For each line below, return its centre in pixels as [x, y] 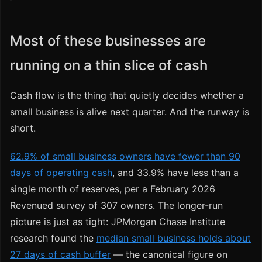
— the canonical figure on [169, 255]
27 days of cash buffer [60, 255]
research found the [53, 238]
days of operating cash [61, 173]
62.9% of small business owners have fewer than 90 [125, 156]
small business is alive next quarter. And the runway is [130, 112]
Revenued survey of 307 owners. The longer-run [116, 206]
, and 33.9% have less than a [175, 173]
